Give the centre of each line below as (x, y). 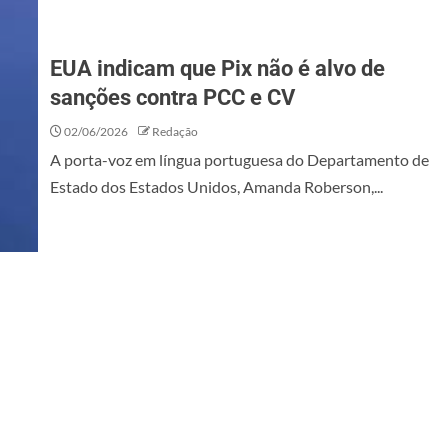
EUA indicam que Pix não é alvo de (217, 68)
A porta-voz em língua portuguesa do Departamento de (239, 159)
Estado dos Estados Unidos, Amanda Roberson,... (216, 186)
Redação (175, 131)
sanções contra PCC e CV (172, 97)
